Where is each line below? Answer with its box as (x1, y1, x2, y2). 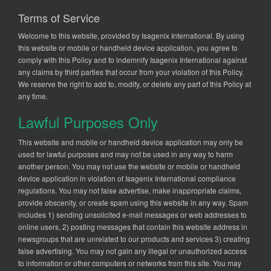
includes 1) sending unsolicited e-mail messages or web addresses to (18, 209, 247, 220)
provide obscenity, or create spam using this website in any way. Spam (18, 197, 248, 208)
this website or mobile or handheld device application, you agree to (18, 42, 238, 53)
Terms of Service (18, 10, 100, 26)
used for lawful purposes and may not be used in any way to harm (18, 149, 233, 160)
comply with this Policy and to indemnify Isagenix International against (18, 54, 247, 65)
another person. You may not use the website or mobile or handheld (18, 161, 240, 172)
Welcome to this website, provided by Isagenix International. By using (18, 30, 244, 41)
